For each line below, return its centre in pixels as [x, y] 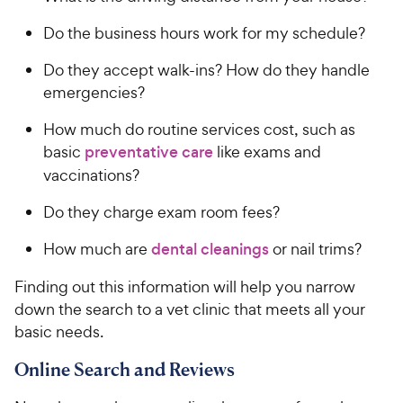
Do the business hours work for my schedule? [204, 32]
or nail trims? [315, 248]
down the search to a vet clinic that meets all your [190, 309]
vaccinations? [91, 175]
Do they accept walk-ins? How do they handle [206, 69]
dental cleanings [210, 249]
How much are [97, 248]
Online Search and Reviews [125, 369]
